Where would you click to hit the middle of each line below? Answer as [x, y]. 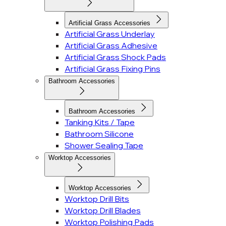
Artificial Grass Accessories [110, 23]
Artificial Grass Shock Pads [115, 57]
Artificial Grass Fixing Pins [112, 69]
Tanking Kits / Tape [100, 122]
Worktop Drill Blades [103, 210]
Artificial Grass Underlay [110, 34]
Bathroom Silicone [99, 134]
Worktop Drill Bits [97, 199]
